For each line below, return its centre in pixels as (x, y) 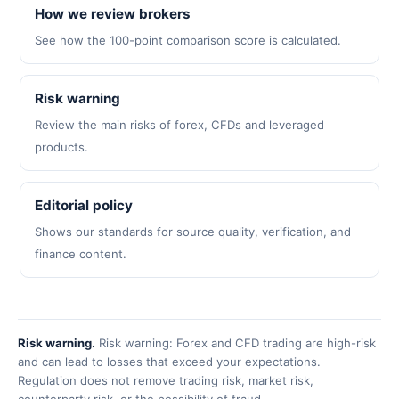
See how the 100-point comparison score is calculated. (188, 40)
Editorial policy (84, 205)
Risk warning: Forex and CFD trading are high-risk (236, 343)
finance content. (81, 254)
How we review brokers (113, 14)
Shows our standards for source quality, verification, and (193, 232)
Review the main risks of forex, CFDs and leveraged (179, 125)
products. (61, 147)
